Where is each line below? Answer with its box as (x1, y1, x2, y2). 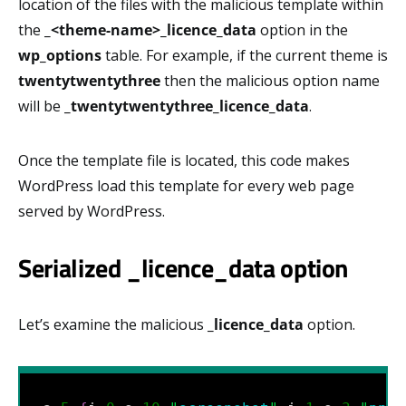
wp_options (18, 44, 101, 65)
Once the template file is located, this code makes (18, 150, 350, 170)
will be (18, 95, 64, 116)
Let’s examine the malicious (18, 314, 208, 334)
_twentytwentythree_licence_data (64, 95, 309, 116)
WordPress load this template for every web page (18, 175, 354, 196)
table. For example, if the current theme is (101, 44, 388, 65)
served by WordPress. (18, 200, 165, 221)
